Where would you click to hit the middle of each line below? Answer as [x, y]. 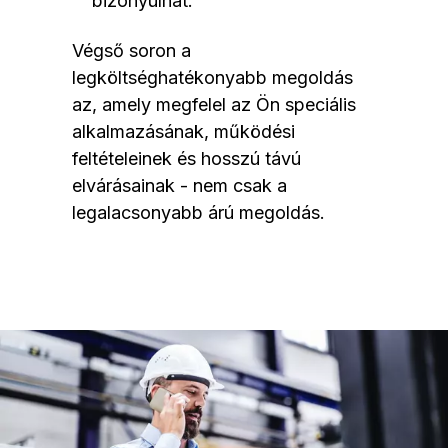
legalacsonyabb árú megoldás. [198, 213]
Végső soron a [131, 51]
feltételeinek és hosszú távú [186, 159]
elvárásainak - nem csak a [179, 186]
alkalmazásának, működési [183, 132]
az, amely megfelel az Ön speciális [214, 105]
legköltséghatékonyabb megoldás [212, 78]
